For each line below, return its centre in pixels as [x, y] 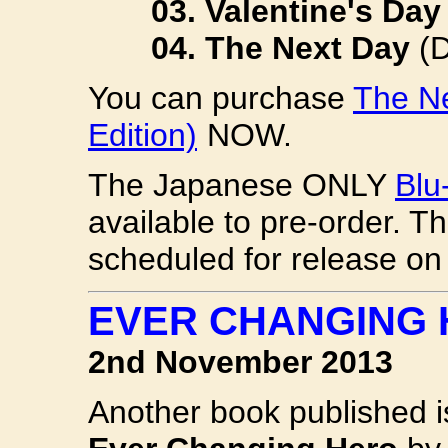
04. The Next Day [280, 47]
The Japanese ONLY [241, 184]
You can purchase [220, 97]
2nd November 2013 [240, 362]
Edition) [142, 134]
